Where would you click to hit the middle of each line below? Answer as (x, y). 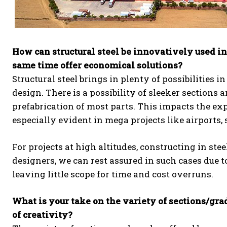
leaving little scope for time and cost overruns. (113, 174)
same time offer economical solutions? (97, 65)
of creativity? (42, 214)
